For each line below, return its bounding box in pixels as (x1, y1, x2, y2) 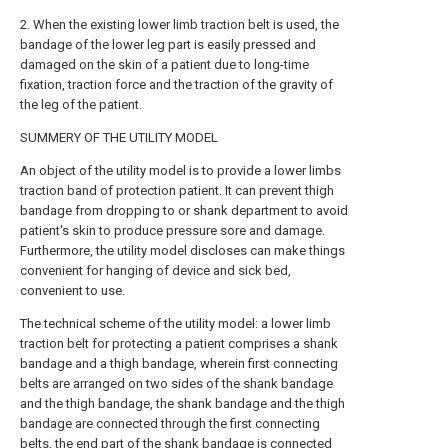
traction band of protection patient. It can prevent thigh (20, 183, 334, 199)
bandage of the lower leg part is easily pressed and (20, 37, 316, 53)
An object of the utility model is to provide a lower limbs (20, 163, 341, 179)
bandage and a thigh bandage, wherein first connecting (20, 356, 338, 372)
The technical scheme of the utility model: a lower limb (20, 316, 331, 332)
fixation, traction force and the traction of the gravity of (20, 77, 333, 93)
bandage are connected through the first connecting (20, 416, 320, 432)
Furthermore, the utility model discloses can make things (20, 243, 345, 259)
